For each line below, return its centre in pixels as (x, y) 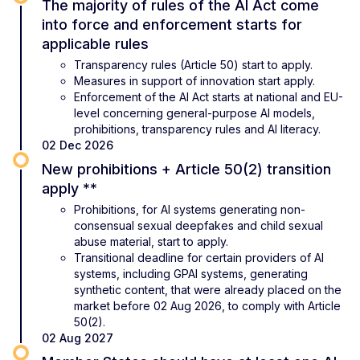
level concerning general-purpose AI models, (194, 112)
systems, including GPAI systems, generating (191, 273)
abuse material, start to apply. (151, 241)
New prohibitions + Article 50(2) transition (186, 169)
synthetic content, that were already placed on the (208, 289)
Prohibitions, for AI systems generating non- (190, 209)
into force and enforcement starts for (172, 24)
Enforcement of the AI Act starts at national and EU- (209, 96)
